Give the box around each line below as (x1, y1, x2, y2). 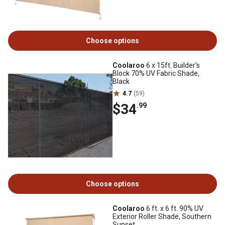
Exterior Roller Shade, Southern (113, 212, 211, 220)
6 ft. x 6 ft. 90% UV (145, 204, 203, 212)
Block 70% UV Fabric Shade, (113, 69, 199, 77)
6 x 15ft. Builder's (145, 61, 200, 69)
